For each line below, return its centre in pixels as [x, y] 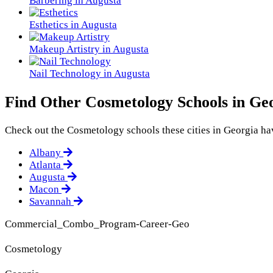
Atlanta [46, 165]
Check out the [36, 130]
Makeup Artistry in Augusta [89, 49]
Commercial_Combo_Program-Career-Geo [97, 224]
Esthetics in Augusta [73, 25]
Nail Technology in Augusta [90, 74]
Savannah [51, 202]
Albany [46, 153]
